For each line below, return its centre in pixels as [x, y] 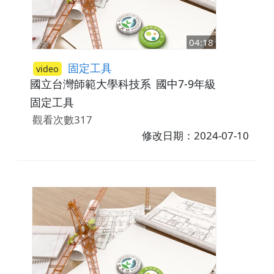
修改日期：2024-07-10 [196, 135]
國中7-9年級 [186, 84]
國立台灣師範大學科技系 [90, 84]
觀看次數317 [62, 119]
